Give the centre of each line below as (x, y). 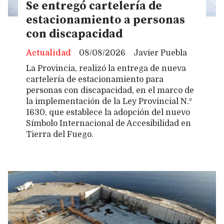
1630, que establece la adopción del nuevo (108, 113)
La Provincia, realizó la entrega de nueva (106, 69)
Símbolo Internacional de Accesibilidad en (108, 124)
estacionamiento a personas (105, 20)
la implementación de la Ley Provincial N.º (109, 102)
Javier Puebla (160, 53)
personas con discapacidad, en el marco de (110, 91)
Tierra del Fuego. (60, 135)
